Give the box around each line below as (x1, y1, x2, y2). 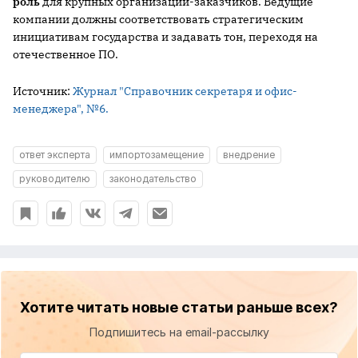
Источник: (13, 84, 73, 98)
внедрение (223, 149, 275, 161)
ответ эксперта (19, 149, 90, 161)
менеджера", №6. (13, 101, 109, 116)
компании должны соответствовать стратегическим (13, 12, 304, 26)
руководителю (19, 173, 90, 185)
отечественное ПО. (13, 47, 118, 62)
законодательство (109, 173, 197, 185)
